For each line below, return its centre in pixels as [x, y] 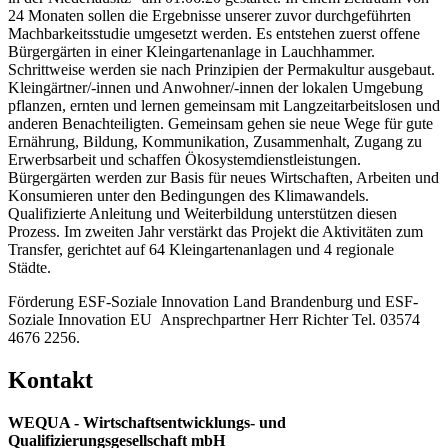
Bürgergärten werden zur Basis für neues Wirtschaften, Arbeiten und [223, 177]
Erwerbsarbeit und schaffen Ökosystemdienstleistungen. [184, 159]
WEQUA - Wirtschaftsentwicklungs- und [147, 422]
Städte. [29, 267]
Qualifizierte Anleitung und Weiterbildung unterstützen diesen [202, 213]
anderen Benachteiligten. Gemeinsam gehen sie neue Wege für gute [220, 123]
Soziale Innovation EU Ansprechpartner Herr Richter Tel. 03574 [214, 319]
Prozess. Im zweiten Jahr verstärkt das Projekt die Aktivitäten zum [215, 231]
